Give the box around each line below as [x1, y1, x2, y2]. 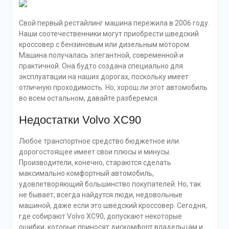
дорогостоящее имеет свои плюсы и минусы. [18, 147, 171, 156]
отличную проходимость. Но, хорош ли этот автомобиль [18, 83, 208, 91]
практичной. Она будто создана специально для [18, 61, 183, 70]
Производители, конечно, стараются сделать [18, 158, 171, 167]
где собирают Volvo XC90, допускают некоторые [18, 212, 182, 220]
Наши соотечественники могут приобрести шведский [18, 29, 199, 38]
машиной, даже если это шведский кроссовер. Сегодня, [18, 201, 207, 210]
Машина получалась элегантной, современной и [18, 51, 184, 59]
